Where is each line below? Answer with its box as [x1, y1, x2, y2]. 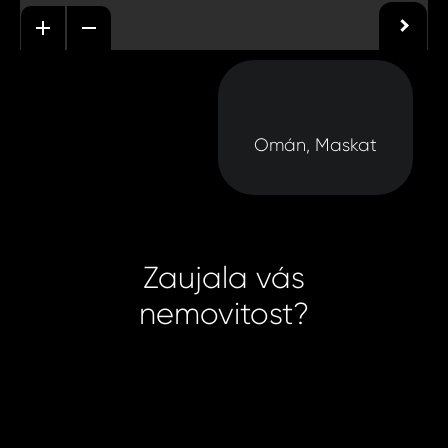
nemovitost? [139, 296, 309, 332]
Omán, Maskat [254, 135, 377, 156]
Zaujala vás [143, 260, 305, 296]
